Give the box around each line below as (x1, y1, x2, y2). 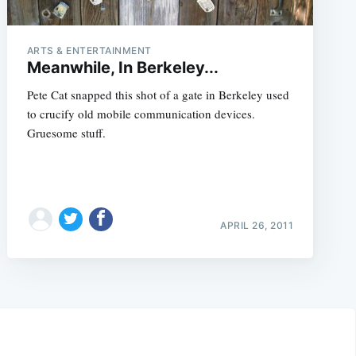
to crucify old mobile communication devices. (26, 105, 255, 122)
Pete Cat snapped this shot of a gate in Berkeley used (26, 86, 289, 103)
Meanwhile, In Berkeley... (26, 57, 219, 77)
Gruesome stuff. (26, 124, 106, 141)
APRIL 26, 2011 (220, 219, 294, 231)
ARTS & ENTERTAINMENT (26, 44, 152, 56)
